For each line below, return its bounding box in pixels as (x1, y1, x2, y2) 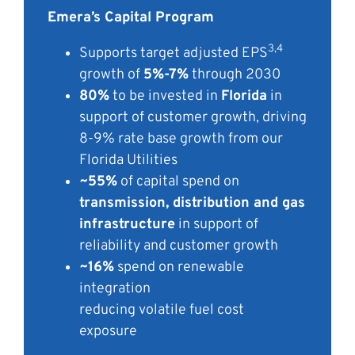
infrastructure (79, 216, 175, 235)
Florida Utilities (79, 151, 177, 170)
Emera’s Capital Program (48, 9, 214, 28)
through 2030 (189, 66, 281, 85)
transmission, (79, 194, 173, 213)
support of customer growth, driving (79, 109, 307, 128)
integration (79, 280, 151, 299)
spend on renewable (114, 258, 244, 277)
